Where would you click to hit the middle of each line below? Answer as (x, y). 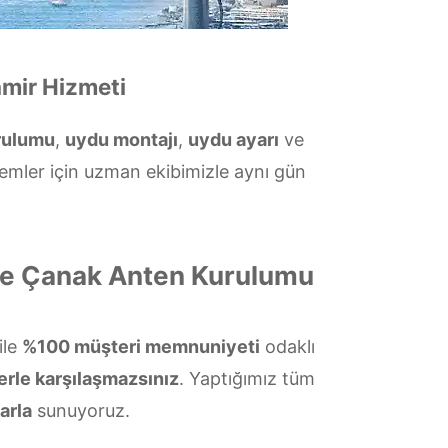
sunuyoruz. (81, 410)
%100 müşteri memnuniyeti (140, 346)
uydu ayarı (233, 139)
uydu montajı (121, 139)
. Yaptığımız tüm (246, 378)
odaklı (287, 346)
